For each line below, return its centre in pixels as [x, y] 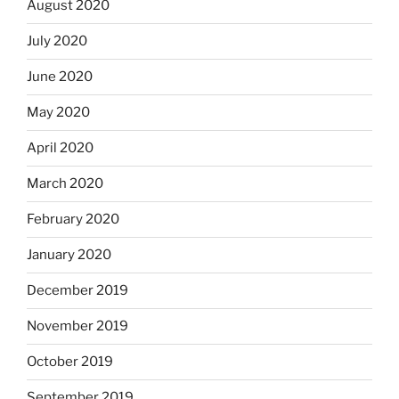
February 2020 [73, 220]
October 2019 [70, 362]
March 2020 [65, 184]
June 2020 [60, 77]
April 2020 [60, 148]
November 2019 [77, 326]
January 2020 [69, 255]
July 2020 [57, 41]
